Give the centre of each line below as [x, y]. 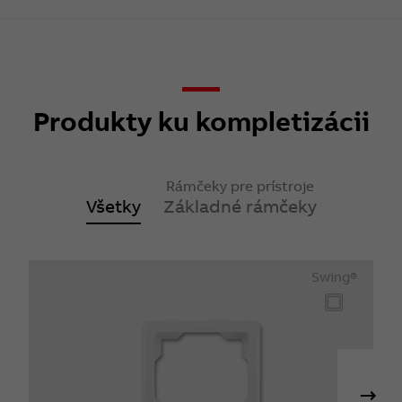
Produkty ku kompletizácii [201, 122]
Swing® [334, 277]
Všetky [113, 206]
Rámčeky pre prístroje [240, 186]
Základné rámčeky [240, 206]
